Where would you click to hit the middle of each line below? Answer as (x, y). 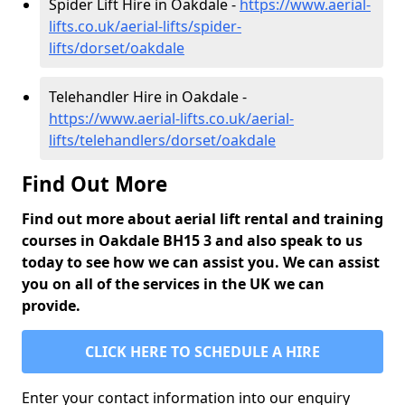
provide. (51, 306)
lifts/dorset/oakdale (117, 48)
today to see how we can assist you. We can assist (201, 263)
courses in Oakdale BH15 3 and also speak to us (192, 241)
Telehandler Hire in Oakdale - (148, 97)
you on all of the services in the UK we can (173, 284)
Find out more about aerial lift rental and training (202, 219)
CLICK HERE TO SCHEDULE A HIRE (202, 352)
